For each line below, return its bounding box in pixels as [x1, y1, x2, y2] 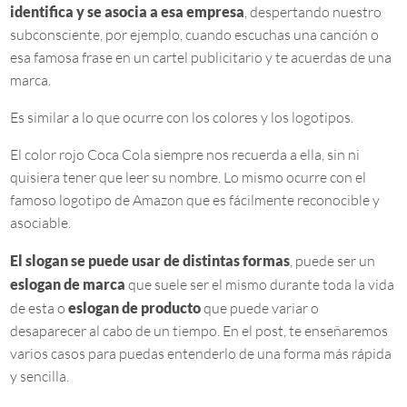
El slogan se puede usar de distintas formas [10, 252, 291, 270]
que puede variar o [201, 299, 320, 318]
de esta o [10, 299, 69, 318]
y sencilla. [10, 367, 70, 386]
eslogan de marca [10, 275, 126, 293]
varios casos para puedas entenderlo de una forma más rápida [10, 344, 392, 363]
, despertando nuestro [244, 3, 382, 22]
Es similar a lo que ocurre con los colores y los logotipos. [10, 108, 354, 127]
